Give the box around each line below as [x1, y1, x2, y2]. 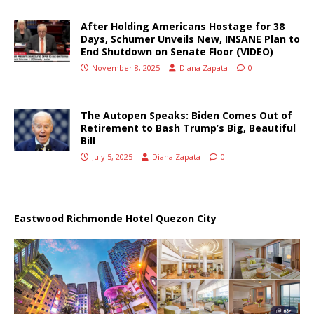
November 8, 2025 [92, 62, 160, 73]
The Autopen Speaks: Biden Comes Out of [81, 108, 292, 122]
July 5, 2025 [92, 151, 132, 162]
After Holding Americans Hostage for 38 [81, 19, 285, 33]
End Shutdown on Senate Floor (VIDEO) [81, 44, 273, 58]
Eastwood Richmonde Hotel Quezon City [14, 211, 217, 225]
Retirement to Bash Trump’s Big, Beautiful [81, 121, 296, 135]
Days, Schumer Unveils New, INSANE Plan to [81, 32, 300, 46]
